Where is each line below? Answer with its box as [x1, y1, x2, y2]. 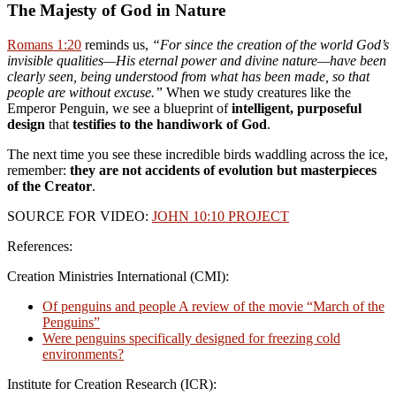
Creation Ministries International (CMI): [7, 268, 232, 284]
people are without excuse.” [7, 84, 163, 100]
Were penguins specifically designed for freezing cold [42, 330, 340, 346]
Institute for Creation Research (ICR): [7, 376, 220, 392]
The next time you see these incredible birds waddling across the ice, [7, 146, 388, 162]
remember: [7, 162, 70, 178]
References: [7, 238, 76, 254]
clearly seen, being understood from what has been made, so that [7, 68, 369, 84]
